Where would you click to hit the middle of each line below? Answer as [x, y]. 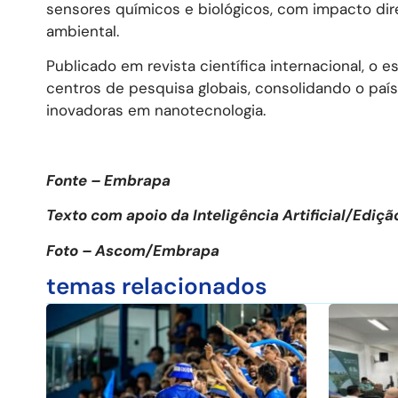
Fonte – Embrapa [108, 181]
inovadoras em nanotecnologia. [156, 111]
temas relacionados [157, 287]
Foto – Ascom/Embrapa [133, 250]
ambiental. [83, 31]
